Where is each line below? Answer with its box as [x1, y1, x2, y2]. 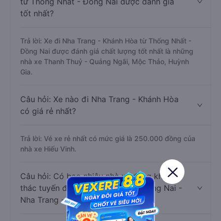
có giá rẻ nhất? [20, 106, 76, 116]
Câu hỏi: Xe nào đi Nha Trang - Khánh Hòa [20, 94, 179, 104]
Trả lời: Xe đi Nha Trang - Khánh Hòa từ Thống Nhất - [20, 37, 191, 45]
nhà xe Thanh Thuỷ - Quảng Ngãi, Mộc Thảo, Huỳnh [20, 57, 189, 66]
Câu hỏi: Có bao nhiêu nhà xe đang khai [20, 171, 169, 181]
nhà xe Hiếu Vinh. [20, 145, 76, 153]
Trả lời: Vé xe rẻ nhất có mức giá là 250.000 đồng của [20, 134, 195, 143]
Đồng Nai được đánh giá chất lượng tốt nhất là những [20, 47, 193, 55]
